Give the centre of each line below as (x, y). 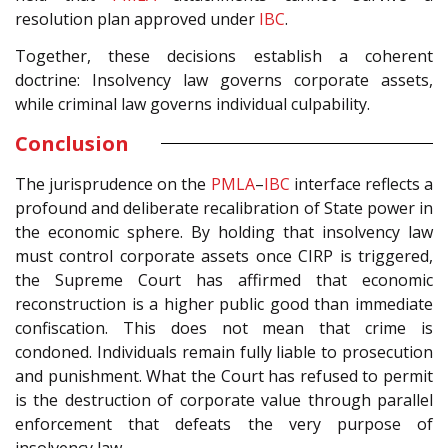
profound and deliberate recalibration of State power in (224, 207)
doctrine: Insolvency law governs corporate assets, (224, 79)
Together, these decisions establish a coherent (224, 55)
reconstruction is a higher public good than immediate (224, 303)
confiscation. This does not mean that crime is (224, 327)
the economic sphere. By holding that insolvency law (224, 231)
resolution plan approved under (137, 19)
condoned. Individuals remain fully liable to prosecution (224, 351)
